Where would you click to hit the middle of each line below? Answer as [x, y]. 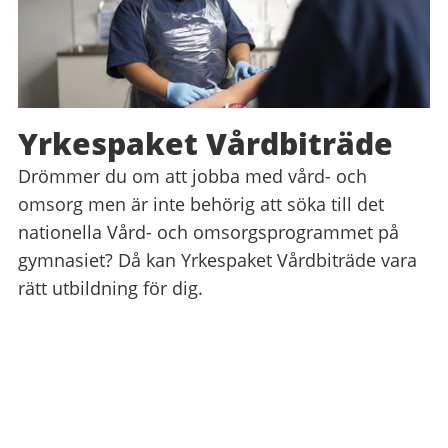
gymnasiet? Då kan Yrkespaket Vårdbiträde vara [217, 260]
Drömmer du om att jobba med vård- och [192, 176]
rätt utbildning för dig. [110, 288]
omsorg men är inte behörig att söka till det [201, 204]
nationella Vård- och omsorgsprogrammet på [208, 232]
